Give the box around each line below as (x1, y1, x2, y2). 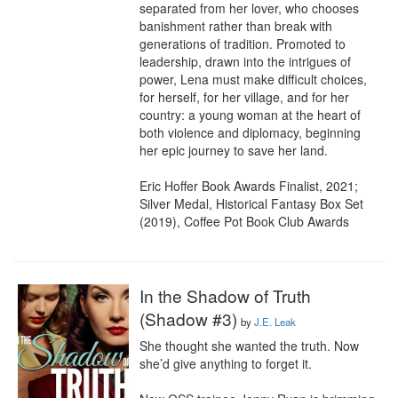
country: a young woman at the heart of (139, 106, 361, 123)
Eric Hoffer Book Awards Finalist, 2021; (139, 177, 358, 195)
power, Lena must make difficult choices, (139, 70, 367, 88)
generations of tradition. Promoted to (139, 35, 346, 52)
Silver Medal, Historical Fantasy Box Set (139, 195, 363, 212)
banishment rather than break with (139, 17, 332, 35)
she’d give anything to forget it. (139, 354, 312, 372)
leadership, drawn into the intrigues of (139, 52, 351, 70)
